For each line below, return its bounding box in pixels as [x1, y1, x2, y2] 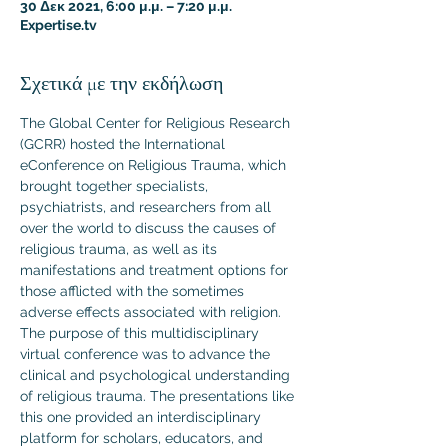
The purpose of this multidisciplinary [20, 325, 263, 341]
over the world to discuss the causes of [20, 220, 280, 236]
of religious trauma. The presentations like [20, 388, 298, 404]
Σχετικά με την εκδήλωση [20, 72, 223, 96]
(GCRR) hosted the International [20, 136, 229, 152]
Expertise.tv [20, 17, 97, 33]
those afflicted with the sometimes [20, 283, 248, 299]
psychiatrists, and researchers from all [20, 199, 275, 215]
